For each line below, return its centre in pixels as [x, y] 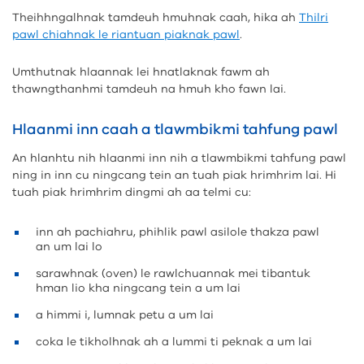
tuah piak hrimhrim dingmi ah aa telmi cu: [132, 192]
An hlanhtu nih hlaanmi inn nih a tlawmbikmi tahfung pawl [179, 158]
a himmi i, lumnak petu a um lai [125, 315]
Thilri [314, 17]
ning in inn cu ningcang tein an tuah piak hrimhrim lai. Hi [174, 175]
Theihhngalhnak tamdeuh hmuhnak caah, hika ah [156, 17]
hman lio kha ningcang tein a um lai [138, 288]
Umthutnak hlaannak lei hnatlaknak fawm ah [141, 72]
